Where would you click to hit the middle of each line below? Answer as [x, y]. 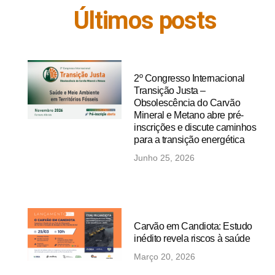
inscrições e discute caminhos [195, 127]
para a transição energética [189, 140]
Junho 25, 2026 [165, 158]
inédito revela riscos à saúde [192, 238]
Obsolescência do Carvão [187, 103]
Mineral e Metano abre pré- [189, 115]
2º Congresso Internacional [189, 78]
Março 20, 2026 [165, 256]
